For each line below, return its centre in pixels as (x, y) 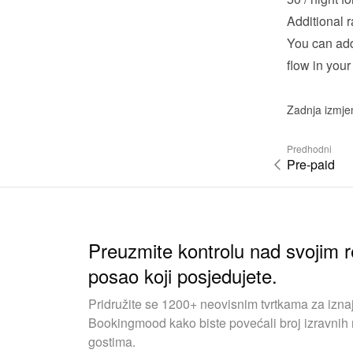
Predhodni (309, 149)
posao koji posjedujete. (183, 276)
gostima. (112, 342)
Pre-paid (310, 165)
